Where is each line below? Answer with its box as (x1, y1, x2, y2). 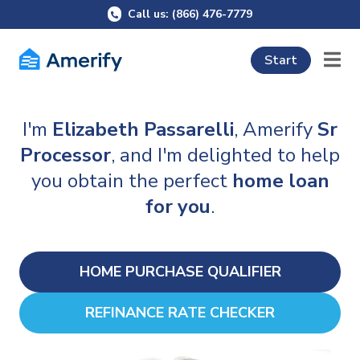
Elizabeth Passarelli (52, 117, 234, 143)
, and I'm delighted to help (111, 142, 340, 169)
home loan (231, 168, 329, 194)
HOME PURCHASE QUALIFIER (79, 262, 281, 282)
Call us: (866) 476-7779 (128, 6, 253, 22)
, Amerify (234, 117, 313, 143)
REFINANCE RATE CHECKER (85, 303, 275, 323)
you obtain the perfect (31, 168, 227, 194)
